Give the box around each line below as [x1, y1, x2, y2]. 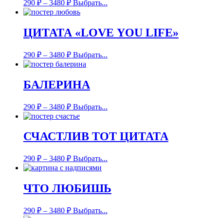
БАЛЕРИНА [23, 78, 90, 91]
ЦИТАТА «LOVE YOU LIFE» [23, 26, 179, 39]
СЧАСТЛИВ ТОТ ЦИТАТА [23, 130, 168, 143]
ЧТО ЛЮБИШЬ [23, 182, 111, 195]
